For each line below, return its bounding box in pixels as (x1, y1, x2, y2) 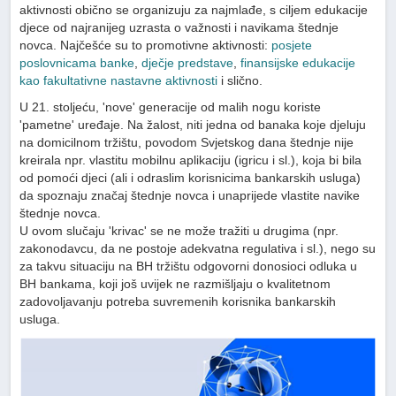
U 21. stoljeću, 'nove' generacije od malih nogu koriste (19, 100, 322, 114)
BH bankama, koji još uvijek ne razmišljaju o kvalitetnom (19, 277, 331, 291)
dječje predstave (141, 56, 234, 70)
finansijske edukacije (240, 56, 356, 70)
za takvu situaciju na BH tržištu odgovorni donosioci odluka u (19, 259, 358, 273)
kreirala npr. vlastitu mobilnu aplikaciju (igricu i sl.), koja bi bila (19, 153, 362, 167)
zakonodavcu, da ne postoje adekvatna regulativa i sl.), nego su (19, 241, 377, 255)
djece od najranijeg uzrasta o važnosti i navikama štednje (19, 20, 339, 34)
